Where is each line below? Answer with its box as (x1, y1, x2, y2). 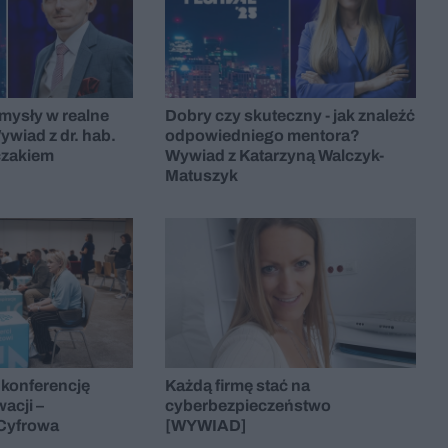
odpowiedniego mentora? (165, 127, 361, 145)
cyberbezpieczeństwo (165, 397, 332, 415)
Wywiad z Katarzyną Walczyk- (165, 147, 385, 165)
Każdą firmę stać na (165, 377, 311, 395)
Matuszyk (165, 167, 239, 185)
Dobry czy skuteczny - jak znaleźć (165, 107, 416, 125)
